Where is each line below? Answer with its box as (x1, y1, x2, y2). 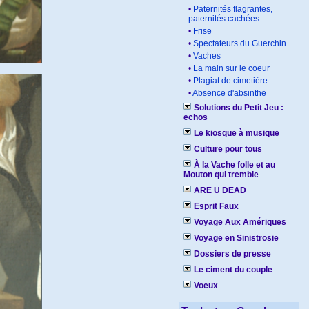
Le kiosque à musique (194, 128, 279, 138)
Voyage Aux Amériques (194, 217, 286, 227)
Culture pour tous (194, 144, 262, 154)
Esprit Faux (194, 201, 239, 211)
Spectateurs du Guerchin (193, 39, 286, 48)
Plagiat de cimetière (193, 76, 268, 86)
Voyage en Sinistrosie (194, 233, 279, 243)
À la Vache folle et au (194, 160, 275, 170)
